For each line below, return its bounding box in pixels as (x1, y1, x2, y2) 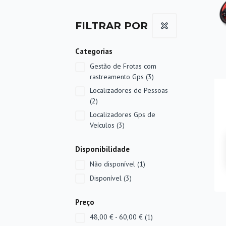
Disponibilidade (75, 144, 130, 154)
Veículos (90, 121, 117, 130)
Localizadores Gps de (90, 110, 155, 119)
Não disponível (90, 159, 137, 168)
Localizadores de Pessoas (90, 86, 168, 95)
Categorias (75, 46, 112, 56)
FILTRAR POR (75, 20, 148, 32)
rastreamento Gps (90, 72, 146, 81)
